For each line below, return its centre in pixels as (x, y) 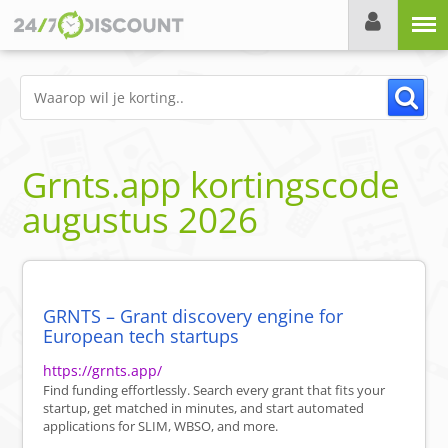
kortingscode (291, 185)
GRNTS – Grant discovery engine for (193, 316)
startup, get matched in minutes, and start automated (204, 408)
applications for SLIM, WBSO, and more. (161, 426)
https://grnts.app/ (103, 371)
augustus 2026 (140, 220)
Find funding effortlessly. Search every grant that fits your (214, 390)
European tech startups (141, 336)
